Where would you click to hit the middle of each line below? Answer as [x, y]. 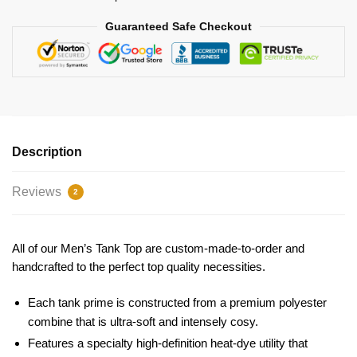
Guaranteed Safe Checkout [178, 27]
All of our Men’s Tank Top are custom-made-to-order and [158, 249]
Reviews [38, 192]
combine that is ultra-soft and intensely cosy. [143, 321]
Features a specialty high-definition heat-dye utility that [168, 343]
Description [47, 152]
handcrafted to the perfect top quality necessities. [139, 267]
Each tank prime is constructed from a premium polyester [177, 302]
